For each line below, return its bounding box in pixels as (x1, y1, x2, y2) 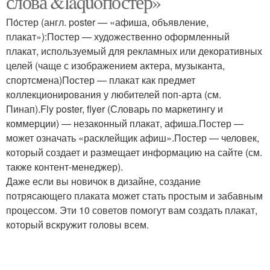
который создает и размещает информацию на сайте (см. (6, 145, 262, 159)
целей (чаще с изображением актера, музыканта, (6, 58, 225, 72)
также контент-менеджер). (6, 160, 123, 174)
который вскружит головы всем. (6, 218, 149, 231)
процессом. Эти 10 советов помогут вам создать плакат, (6, 203, 257, 217)
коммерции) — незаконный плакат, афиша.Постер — (6, 116, 243, 130)
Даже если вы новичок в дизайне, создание (6, 174, 201, 188)
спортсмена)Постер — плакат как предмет (6, 73, 195, 87)
